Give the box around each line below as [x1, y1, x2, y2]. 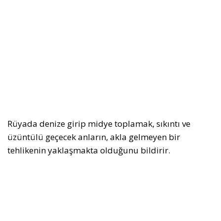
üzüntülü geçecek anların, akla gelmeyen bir [7, 131, 180, 143]
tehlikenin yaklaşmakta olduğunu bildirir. [7, 145, 170, 156]
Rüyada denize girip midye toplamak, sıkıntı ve [7, 118, 190, 129]
